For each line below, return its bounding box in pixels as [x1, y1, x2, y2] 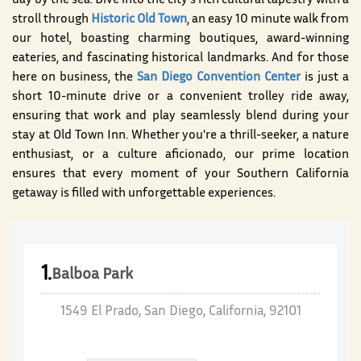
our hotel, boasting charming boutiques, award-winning [12, 34, 349, 45]
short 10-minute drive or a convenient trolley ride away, [12, 92, 349, 103]
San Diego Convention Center [137, 73, 305, 84]
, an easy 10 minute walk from [187, 15, 349, 26]
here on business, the [12, 73, 137, 84]
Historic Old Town [91, 15, 187, 26]
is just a [305, 73, 349, 84]
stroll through [12, 15, 91, 26]
